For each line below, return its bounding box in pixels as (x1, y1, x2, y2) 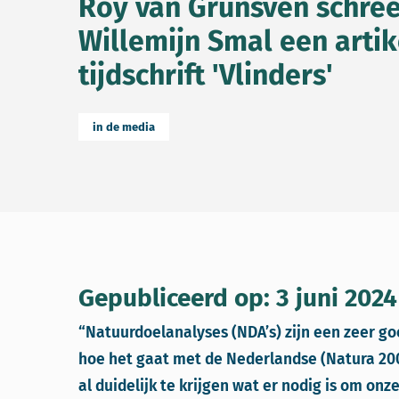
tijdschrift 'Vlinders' (78, 58, 333, 92)
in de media (93, 120, 155, 134)
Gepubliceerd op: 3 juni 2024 (78, 283, 397, 313)
